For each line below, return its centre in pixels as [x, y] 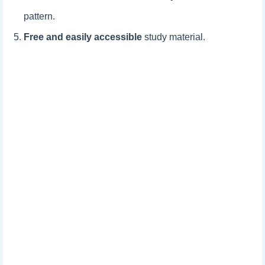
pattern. [39, 16]
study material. [174, 37]
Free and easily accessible [83, 37]
